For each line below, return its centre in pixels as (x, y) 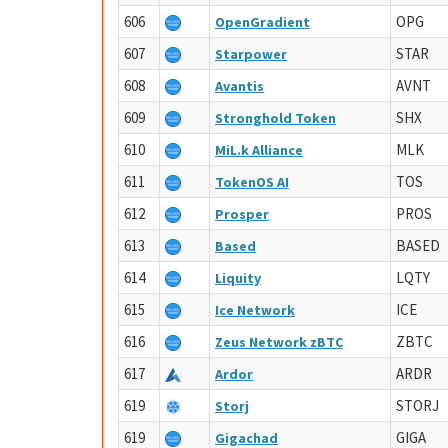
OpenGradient (262, 22)
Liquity (238, 278)
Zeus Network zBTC (279, 342)
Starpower (251, 54)
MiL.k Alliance (259, 150)
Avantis (239, 86)
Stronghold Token (275, 118)
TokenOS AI (252, 182)
